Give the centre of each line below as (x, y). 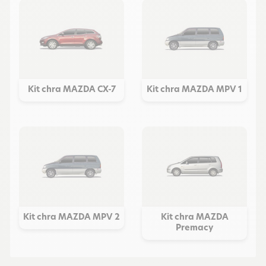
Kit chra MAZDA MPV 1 (194, 90)
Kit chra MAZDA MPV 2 (72, 218)
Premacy (194, 228)
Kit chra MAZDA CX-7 (72, 90)
